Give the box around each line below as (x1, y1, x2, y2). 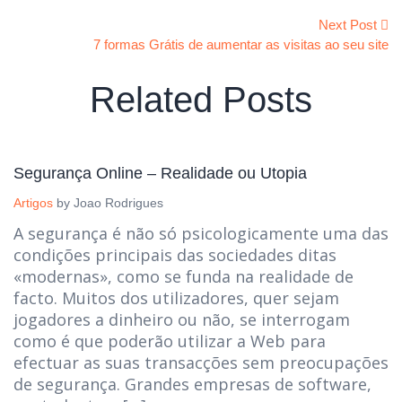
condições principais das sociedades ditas (13, 244, 336, 266)
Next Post (319, 17, 377, 32)
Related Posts (90, 80, 312, 119)
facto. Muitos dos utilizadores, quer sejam (13, 287, 339, 309)
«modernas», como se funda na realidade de (13, 266, 354, 287)
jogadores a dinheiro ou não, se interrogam (13, 309, 350, 330)
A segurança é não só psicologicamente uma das (13, 223, 389, 244)
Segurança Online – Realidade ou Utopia (13, 164, 307, 182)
